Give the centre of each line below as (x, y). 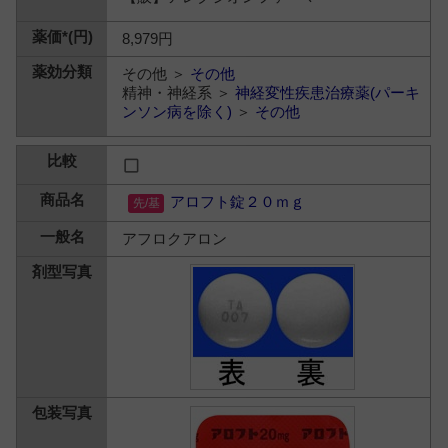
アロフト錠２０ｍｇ (238, 201)
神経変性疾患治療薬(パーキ (328, 92)
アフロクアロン (175, 238)
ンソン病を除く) (177, 111)
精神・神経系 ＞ (179, 92)
